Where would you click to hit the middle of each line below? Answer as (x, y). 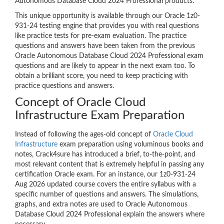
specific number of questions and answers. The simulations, (107, 195)
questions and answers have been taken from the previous (105, 46)
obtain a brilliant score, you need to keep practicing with (101, 76)
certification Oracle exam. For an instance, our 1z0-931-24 (105, 175)
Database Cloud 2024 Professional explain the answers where (110, 215)
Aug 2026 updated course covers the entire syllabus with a (105, 185)
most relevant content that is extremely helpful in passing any (109, 165)
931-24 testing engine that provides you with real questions (107, 26)
